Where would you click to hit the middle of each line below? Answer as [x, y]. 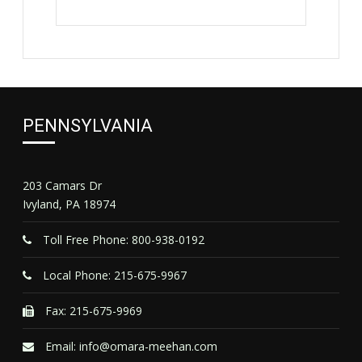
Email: [61, 346]
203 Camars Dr [63, 185]
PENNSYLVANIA [88, 126]
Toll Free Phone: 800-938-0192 [122, 240]
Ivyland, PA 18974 [69, 204]
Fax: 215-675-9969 [93, 311]
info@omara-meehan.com [149, 346]
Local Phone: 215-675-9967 [114, 275]
